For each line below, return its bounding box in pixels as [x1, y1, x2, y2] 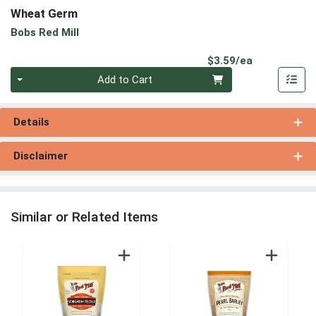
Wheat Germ [11, 6, 78, 21]
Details [13, 116, 49, 129]
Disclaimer [13, 150, 68, 163]
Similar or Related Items [11, 209, 158, 226]
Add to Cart [97, 73, 153, 87]
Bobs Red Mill [11, 25, 79, 39]
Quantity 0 [10, 68, 58, 81]
